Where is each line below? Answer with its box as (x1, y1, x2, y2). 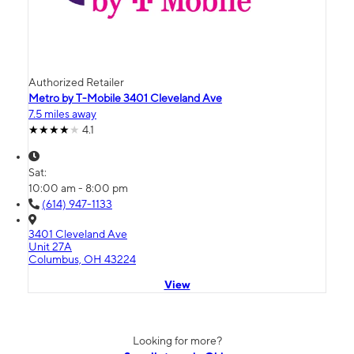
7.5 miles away (28, 107, 96, 121)
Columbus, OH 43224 (28, 253, 136, 266)
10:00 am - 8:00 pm (28, 182, 128, 195)
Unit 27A (28, 240, 72, 254)
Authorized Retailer (28, 76, 124, 89)
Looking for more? (132, 334, 222, 348)
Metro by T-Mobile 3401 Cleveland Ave (28, 92, 222, 105)
